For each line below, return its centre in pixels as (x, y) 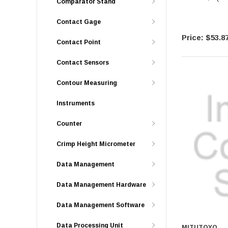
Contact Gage (79, 22)
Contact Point (79, 42)
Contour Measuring (87, 83)
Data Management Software (101, 205)
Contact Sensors (83, 63)
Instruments (76, 103)
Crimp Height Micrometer (96, 144)
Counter (69, 124)
